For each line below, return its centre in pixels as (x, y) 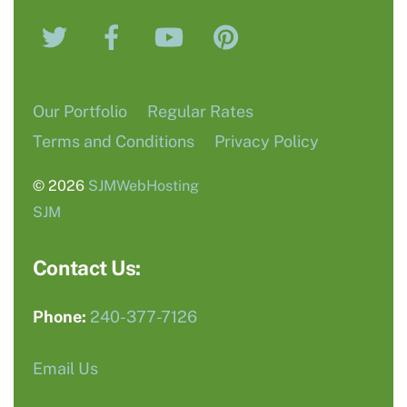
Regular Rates (200, 112)
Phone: (59, 317)
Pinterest (287, 25)
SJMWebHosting (143, 186)
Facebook (176, 25)
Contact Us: (86, 268)
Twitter (108, 25)
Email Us (65, 368)
